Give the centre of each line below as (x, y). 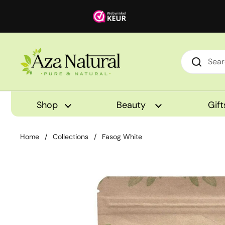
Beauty (132, 105)
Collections (71, 136)
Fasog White (122, 136)
